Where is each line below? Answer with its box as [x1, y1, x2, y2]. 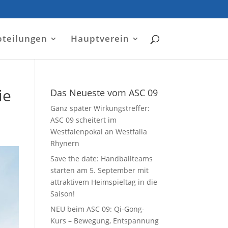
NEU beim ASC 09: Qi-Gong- [50, 204, 145, 214]
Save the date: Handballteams [50, 154, 153, 163]
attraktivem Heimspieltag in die [50, 177, 157, 187]
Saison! [50, 189, 75, 198]
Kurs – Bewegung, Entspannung [50, 216, 159, 225]
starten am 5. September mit [50, 165, 149, 175]
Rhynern [50, 138, 79, 148]
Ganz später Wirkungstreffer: [50, 103, 150, 113]
